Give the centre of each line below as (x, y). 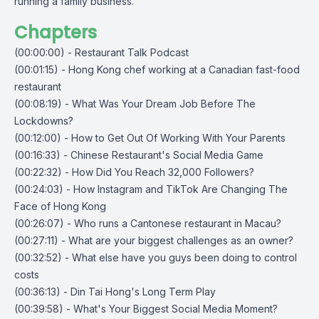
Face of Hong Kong (60, 206)
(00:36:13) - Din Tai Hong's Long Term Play (115, 292)
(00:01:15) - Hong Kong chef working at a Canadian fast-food (157, 69)
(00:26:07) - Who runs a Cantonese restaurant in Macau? (148, 223)
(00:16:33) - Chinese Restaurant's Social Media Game (139, 155)
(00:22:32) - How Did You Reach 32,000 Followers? (134, 172)
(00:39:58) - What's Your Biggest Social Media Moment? (146, 309)
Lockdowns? (44, 121)
